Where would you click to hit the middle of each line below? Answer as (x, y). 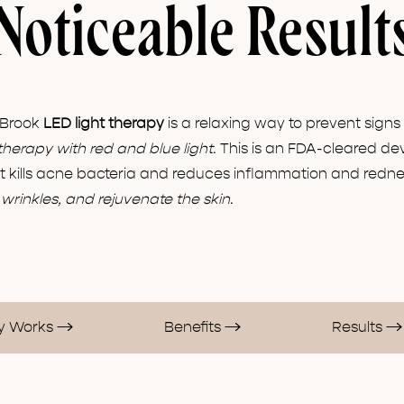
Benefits (195, 327)
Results (358, 327)
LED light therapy (104, 124)
